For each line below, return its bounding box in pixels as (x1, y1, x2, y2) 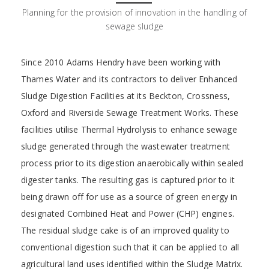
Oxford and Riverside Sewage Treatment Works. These (21, 107, 239, 118)
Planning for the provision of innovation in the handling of (22, 7, 247, 18)
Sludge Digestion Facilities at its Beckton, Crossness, (21, 90, 231, 101)
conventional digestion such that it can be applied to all (21, 241, 239, 253)
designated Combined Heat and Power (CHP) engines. (21, 208, 234, 219)
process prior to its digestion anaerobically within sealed (21, 157, 244, 169)
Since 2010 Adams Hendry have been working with (21, 56, 221, 68)
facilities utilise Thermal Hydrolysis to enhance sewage (21, 124, 237, 135)
